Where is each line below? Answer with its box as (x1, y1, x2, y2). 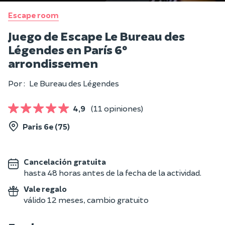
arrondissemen (8, 55, 98, 70)
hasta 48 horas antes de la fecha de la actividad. (24, 168, 201, 177)
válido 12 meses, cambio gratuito (24, 195, 149, 204)
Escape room (8, 10, 59, 20)
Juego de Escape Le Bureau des (8, 28, 185, 43)
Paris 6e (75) (23, 122, 70, 131)
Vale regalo (24, 184, 67, 193)
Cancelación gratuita (24, 157, 106, 166)
